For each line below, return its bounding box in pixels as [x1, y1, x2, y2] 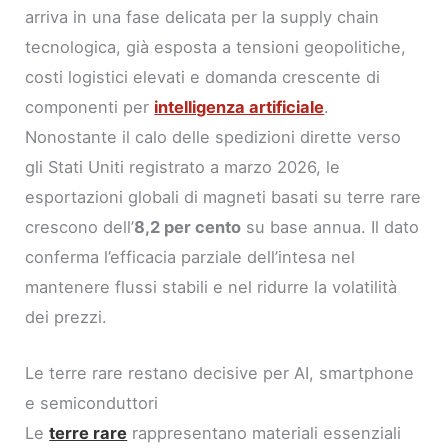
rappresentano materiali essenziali [127, 423, 402, 444]
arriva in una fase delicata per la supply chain [25, 6, 380, 27]
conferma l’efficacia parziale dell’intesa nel [25, 246, 356, 267]
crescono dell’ [25, 216, 135, 237]
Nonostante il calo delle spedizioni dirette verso [25, 126, 402, 147]
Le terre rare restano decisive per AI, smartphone [25, 363, 415, 384]
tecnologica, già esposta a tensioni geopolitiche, [25, 36, 407, 57]
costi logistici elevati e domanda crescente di [25, 66, 381, 87]
